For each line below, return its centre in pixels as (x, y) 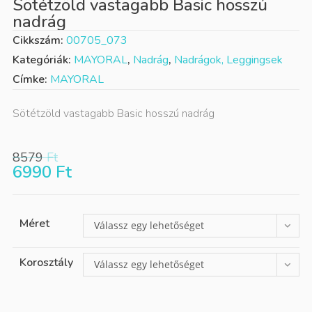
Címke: (31, 79)
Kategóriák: (43, 60)
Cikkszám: (39, 40)
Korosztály (46, 262)
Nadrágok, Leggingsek (228, 60)
